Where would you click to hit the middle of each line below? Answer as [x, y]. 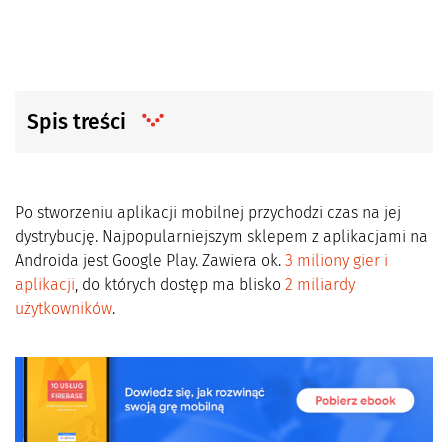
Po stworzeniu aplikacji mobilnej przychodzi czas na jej [208, 212]
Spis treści [79, 122]
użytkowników [63, 308]
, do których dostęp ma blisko [180, 284]
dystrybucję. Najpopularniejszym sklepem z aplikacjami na [221, 236]
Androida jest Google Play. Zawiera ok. [150, 260]
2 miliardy [320, 284]
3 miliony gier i [336, 260]
